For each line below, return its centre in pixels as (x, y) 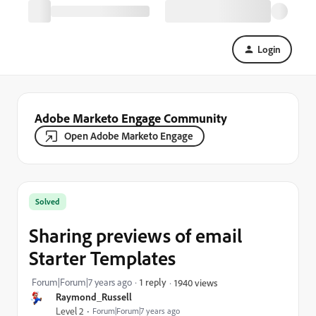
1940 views (196, 282)
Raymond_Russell (94, 297)
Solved (48, 201)
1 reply (153, 282)
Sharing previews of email (135, 235)
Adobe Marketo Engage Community (131, 118)
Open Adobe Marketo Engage (129, 136)
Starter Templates (102, 258)
